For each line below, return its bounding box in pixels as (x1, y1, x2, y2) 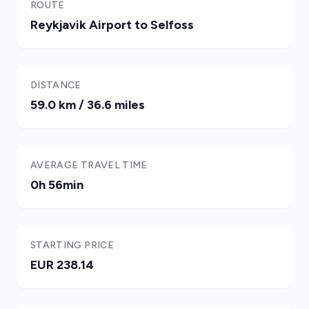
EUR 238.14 (30, 257, 94, 272)
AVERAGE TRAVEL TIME (30, 159, 148, 171)
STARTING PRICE (30, 239, 114, 251)
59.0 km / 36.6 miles (30, 97, 145, 112)
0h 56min (30, 177, 83, 192)
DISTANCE (30, 79, 81, 91)
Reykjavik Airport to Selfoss (30, 17, 194, 32)
